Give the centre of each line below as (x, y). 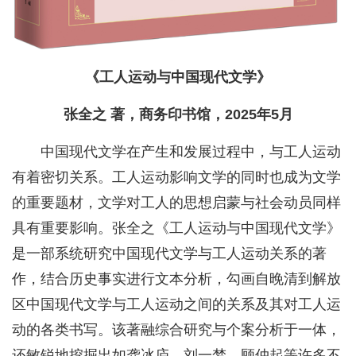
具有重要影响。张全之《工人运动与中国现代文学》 (176, 228)
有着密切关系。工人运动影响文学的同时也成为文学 (176, 178)
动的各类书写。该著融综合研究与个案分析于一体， (176, 330)
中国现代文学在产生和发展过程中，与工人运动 (191, 152)
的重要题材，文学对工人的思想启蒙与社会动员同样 (176, 203)
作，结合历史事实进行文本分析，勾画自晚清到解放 (176, 279)
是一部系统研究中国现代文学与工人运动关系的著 (169, 254)
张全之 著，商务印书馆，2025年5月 (178, 115)
